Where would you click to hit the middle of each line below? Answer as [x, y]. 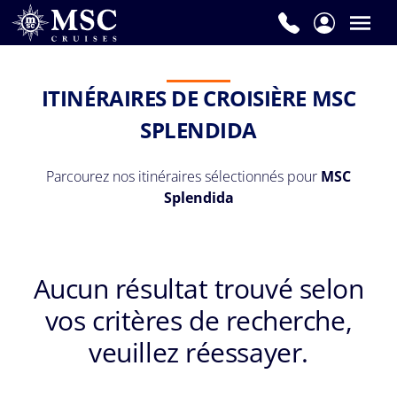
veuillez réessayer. [198, 353]
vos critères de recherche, [198, 321]
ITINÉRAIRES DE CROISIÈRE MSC [198, 98]
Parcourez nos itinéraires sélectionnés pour [183, 177]
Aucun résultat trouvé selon [198, 289]
